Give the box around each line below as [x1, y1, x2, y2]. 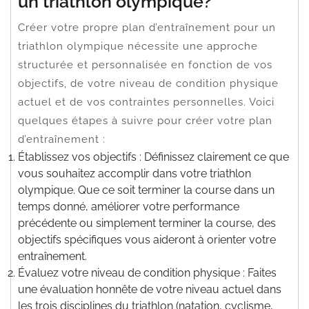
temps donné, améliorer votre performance [18, 199, 239, 213]
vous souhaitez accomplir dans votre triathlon [18, 166, 251, 180]
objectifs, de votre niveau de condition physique [18, 77, 279, 90]
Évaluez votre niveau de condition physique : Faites [18, 266, 277, 279]
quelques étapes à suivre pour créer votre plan [18, 114, 272, 127]
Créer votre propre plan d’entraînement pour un [18, 21, 276, 34]
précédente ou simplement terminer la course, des [18, 216, 276, 230]
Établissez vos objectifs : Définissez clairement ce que [18, 150, 289, 163]
